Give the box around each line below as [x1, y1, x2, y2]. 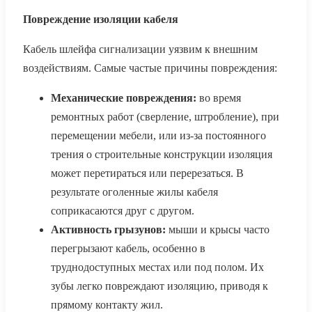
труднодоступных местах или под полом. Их [51, 261, 264, 274]
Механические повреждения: [51, 92, 196, 104]
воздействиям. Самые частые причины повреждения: [23, 62, 277, 75]
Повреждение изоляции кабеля [23, 13, 178, 26]
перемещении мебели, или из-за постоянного [51, 130, 266, 142]
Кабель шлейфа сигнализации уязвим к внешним [23, 43, 258, 56]
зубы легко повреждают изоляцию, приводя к [51, 280, 268, 292]
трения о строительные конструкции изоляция [51, 148, 272, 161]
